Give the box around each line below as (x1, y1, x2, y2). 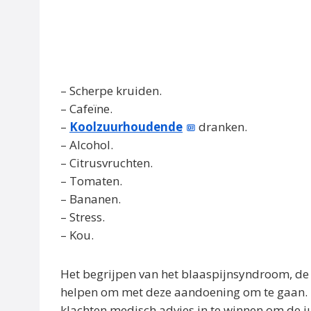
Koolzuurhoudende (69, 119, 183, 135)
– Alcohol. (60, 137, 113, 153)
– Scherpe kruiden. (60, 83, 162, 99)
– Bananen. (60, 191, 121, 208)
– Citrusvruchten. (60, 155, 153, 171)
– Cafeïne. (60, 101, 112, 117)
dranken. (196, 119, 248, 135)
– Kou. (60, 227, 94, 244)
